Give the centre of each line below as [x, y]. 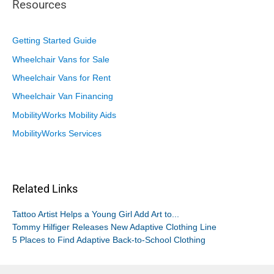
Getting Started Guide [54, 41]
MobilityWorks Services [57, 134]
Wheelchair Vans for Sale [61, 59]
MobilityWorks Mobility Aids [64, 115]
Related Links [45, 189]
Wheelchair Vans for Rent [61, 78]
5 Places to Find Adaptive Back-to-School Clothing [109, 240]
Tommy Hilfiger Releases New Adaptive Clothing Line [114, 228]
